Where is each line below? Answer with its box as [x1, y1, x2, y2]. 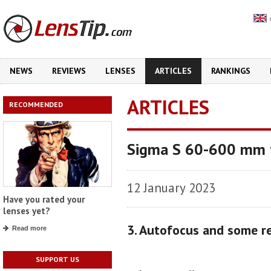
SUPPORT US [36, 255, 79, 264]
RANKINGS [211, 65, 250, 76]
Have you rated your [3, 194, 85, 206]
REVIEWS [52, 65, 86, 76]
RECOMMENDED [9, 100, 63, 109]
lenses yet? [3, 205, 50, 217]
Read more [12, 224, 47, 232]
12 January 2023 [127, 180, 215, 196]
